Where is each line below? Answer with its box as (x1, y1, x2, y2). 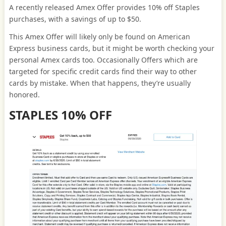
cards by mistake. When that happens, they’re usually (9, 78, 191, 88)
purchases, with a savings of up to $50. (9, 14, 141, 24)
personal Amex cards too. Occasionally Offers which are (9, 55, 198, 65)
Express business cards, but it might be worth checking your (9, 43, 214, 53)
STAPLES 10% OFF (9, 106, 112, 123)
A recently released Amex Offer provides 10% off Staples (9, 3, 200, 12)
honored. (9, 90, 40, 99)
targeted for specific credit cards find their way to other (9, 67, 197, 76)
